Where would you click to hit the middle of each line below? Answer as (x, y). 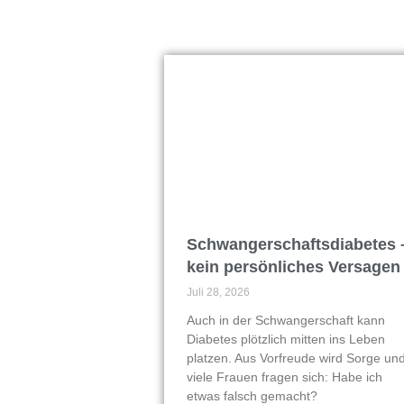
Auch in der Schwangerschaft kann (286, 320)
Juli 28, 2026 (218, 292)
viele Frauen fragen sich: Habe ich (285, 376)
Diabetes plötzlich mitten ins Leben (286, 339)
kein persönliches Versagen (294, 266)
